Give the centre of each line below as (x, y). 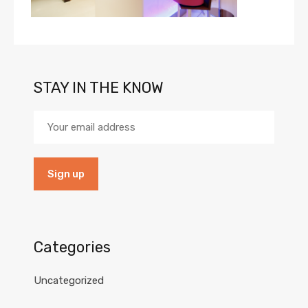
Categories (72, 247)
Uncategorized (69, 281)
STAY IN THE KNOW (99, 88)
